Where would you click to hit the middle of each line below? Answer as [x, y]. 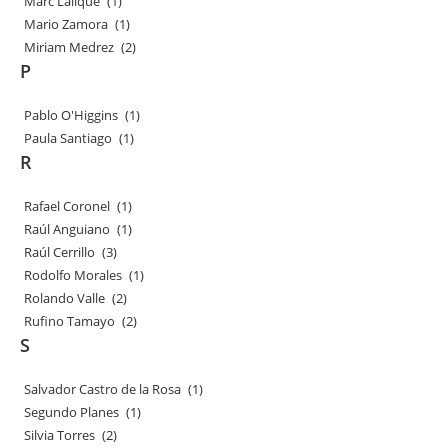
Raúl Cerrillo [60, 252]
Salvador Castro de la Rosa [103, 389]
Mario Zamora [67, 24]
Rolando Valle [65, 298]
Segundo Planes [72, 412]
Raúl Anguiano [68, 229]
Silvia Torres [60, 435]
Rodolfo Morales [74, 275]
